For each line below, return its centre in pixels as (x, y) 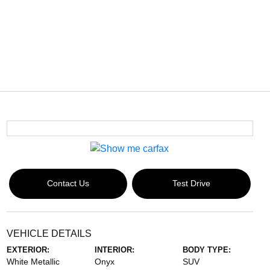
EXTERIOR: (28, 250)
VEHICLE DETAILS (49, 233)
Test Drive (191, 184)
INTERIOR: (114, 250)
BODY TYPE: (207, 250)
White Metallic (33, 261)
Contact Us (68, 184)
